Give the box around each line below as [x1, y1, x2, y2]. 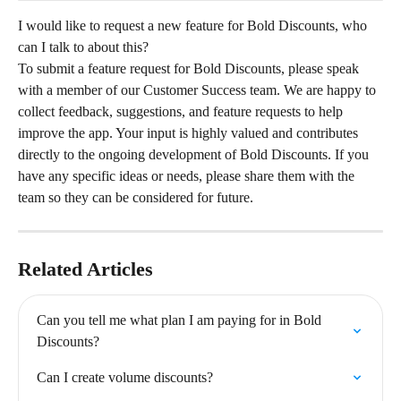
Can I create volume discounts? [37, 370, 213, 385]
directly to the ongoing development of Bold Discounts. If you [18, 147, 372, 162]
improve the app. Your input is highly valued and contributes [18, 125, 362, 141]
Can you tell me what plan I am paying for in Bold [37, 312, 325, 328]
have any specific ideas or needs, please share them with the [18, 168, 358, 183]
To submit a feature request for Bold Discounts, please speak [18, 61, 363, 76]
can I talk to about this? [18, 39, 149, 55]
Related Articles [18, 258, 153, 280]
